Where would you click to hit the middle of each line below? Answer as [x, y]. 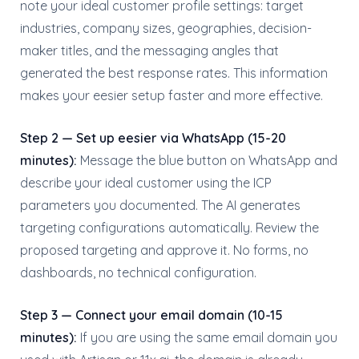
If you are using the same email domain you [207, 337]
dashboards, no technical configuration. [138, 272]
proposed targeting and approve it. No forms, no [164, 250]
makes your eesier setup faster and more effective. [171, 95]
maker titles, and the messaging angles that [149, 50]
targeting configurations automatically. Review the [169, 228]
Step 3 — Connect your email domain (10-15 [151, 315]
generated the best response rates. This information [174, 73]
